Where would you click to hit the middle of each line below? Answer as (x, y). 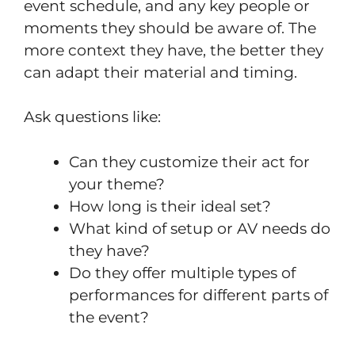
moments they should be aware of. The (170, 28)
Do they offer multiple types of (182, 273)
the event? (109, 317)
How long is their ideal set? (170, 206)
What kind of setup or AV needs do (200, 228)
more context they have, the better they (174, 50)
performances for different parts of (198, 295)
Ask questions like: (92, 117)
